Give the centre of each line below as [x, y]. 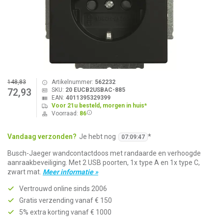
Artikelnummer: [73, 82]
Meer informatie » [70, 172]
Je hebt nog [97, 137]
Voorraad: [65, 113]
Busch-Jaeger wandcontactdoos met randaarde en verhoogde [104, 153]
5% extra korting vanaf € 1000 [65, 212]
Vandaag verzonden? [42, 137]
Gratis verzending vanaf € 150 [66, 200]
